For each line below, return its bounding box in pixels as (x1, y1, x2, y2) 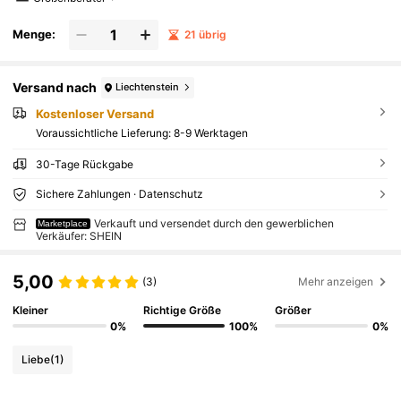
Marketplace (38, 218, 89, 229)
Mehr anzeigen (298, 274, 374, 288)
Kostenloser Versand (35, 106, 154, 121)
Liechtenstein (115, 81, 180, 94)
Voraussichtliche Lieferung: (35, 126, 174, 141)
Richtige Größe (143, 303, 222, 318)
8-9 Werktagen (173, 126, 248, 141)
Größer (274, 303, 311, 318)
